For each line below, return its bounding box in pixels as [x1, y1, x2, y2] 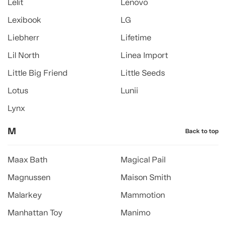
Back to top [185, 127, 218, 135]
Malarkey [8, 190, 42, 200]
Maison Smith [121, 173, 171, 182]
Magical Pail [121, 155, 165, 164]
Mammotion [121, 190, 165, 200]
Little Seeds [121, 68, 165, 78]
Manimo [121, 208, 150, 217]
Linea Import [121, 50, 168, 60]
